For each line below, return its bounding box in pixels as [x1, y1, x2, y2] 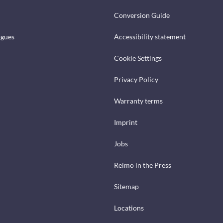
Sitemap [114, 182, 139, 191]
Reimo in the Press [114, 161, 171, 170]
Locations [114, 204, 144, 213]
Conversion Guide [114, 11, 170, 20]
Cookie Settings [114, 54, 162, 63]
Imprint [114, 118, 137, 127]
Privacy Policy [114, 75, 158, 84]
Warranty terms [114, 97, 163, 106]
